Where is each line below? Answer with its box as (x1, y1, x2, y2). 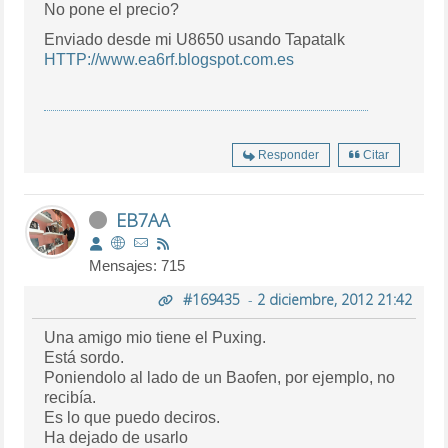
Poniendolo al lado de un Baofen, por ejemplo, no (44, 369, 396, 387)
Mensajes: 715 (89, 257, 186, 275)
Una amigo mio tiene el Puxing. (44, 329, 267, 347)
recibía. (44, 389, 97, 407)
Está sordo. (44, 349, 125, 367)
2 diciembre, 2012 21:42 (256, 290, 412, 310)
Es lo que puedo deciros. (44, 409, 221, 427)
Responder (257, 148, 319, 163)
